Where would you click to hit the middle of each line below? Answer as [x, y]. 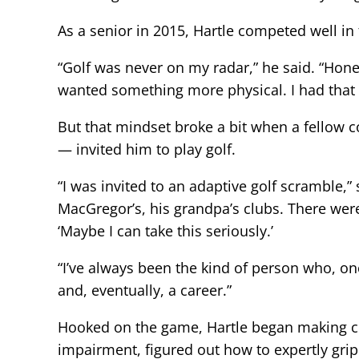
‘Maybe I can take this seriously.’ [165, 230]
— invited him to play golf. [147, 149]
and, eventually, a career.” [145, 290]
